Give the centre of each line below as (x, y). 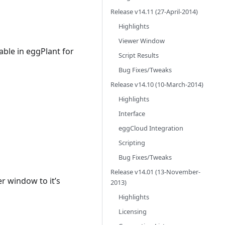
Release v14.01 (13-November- (155, 172)
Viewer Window (142, 41)
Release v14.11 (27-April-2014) (154, 12)
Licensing (133, 211)
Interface (132, 114)
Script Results (139, 55)
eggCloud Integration (151, 128)
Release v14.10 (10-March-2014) (157, 84)
